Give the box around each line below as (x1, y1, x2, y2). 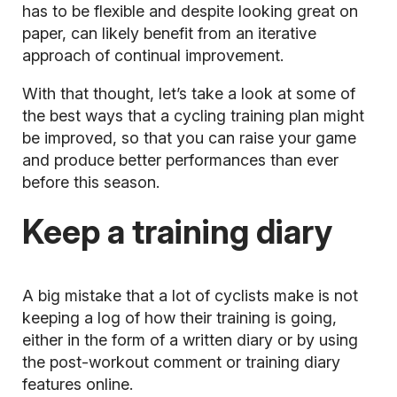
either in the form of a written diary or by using (21, 331, 358, 350)
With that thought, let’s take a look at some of (21, 84, 355, 104)
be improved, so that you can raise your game (21, 128, 356, 148)
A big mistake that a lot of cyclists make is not (21, 286, 358, 306)
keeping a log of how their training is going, (21, 308, 337, 328)
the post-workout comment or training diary (21, 353, 340, 372)
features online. (21, 375, 133, 394)
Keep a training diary (21, 212, 333, 253)
